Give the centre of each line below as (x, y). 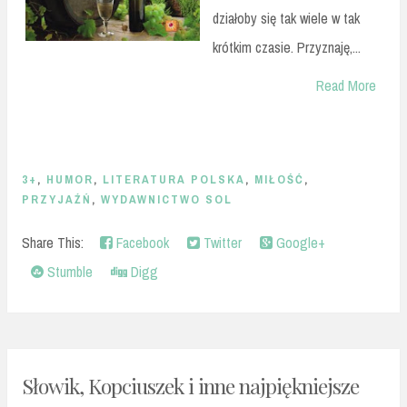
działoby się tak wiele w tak (286, 19)
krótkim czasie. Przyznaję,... (287, 48)
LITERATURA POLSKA (174, 180)
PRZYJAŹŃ (57, 200)
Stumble (68, 271)
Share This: (56, 242)
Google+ (299, 242)
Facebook (141, 242)
